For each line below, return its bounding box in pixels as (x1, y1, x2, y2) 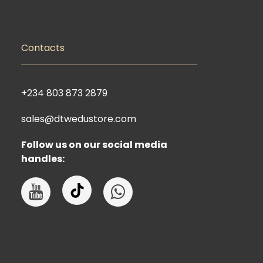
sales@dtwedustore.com (21, 112, 136, 126)
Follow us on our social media (21, 138, 167, 151)
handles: (21, 152, 65, 166)
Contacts (21, 41, 65, 55)
